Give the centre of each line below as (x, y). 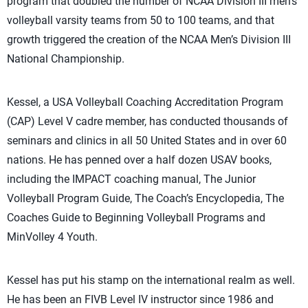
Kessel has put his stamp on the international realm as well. (151, 280)
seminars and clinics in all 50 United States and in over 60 (147, 141)
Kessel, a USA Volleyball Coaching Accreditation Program (145, 102)
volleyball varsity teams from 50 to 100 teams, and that (141, 20)
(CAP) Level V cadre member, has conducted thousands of (147, 121)
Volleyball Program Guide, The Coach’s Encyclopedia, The (145, 198)
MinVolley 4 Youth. (52, 237)
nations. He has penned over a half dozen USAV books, (139, 160)
